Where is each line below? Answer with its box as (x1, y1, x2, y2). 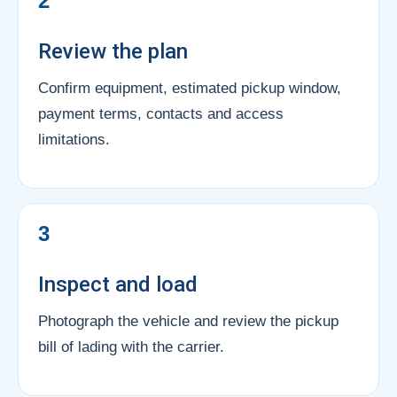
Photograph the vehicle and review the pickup (38, 312, 339, 330)
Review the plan (38, 38, 188, 64)
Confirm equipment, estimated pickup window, (38, 79, 341, 97)
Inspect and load (38, 271, 198, 297)
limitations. (38, 130, 110, 148)
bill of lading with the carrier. (38, 338, 224, 355)
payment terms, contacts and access (38, 105, 284, 122)
